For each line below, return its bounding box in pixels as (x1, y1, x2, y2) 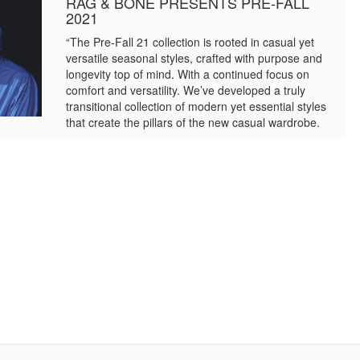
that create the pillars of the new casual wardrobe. (66, 114, 321, 130)
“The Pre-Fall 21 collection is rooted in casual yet (66, 34, 315, 50)
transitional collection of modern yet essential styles (66, 98, 327, 114)
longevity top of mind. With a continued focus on (66, 66, 310, 82)
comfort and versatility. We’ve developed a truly (66, 82, 306, 98)
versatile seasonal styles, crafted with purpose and (66, 50, 323, 66)
